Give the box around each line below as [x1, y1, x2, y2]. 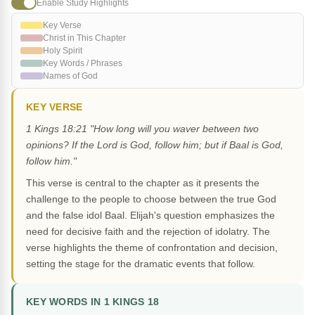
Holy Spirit [43, 46, 82, 56]
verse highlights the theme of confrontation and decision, [26, 242, 278, 254]
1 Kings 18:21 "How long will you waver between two [26, 123, 259, 135]
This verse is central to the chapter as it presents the [26, 177, 259, 189]
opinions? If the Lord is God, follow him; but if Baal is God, [26, 139, 283, 151]
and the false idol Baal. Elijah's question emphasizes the [26, 210, 275, 221]
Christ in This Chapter [43, 33, 126, 44]
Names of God [43, 71, 98, 82]
